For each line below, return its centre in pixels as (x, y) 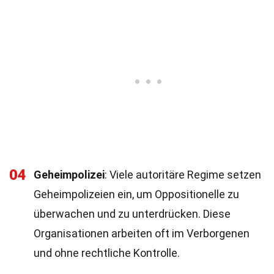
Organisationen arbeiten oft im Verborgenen (142, 233)
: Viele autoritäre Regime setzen (183, 175)
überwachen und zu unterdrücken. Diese (132, 214)
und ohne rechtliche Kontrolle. (107, 253)
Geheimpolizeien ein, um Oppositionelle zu (136, 194)
